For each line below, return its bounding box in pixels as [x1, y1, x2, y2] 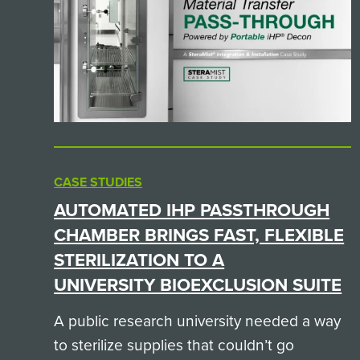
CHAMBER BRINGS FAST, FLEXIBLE [54, 222, 345, 249]
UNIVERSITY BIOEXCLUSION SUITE [54, 272, 342, 299]
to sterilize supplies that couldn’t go [54, 333, 295, 357]
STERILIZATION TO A [54, 247, 225, 274]
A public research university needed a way [54, 309, 342, 333]
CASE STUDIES [54, 173, 143, 192]
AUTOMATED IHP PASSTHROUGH [54, 197, 330, 224]
